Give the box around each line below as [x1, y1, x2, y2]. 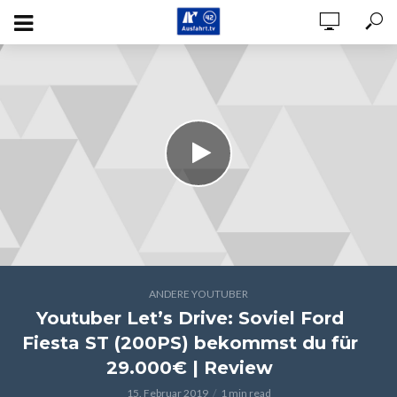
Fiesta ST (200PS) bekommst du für [21, 332, 358, 354]
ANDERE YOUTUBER [149, 287, 248, 300]
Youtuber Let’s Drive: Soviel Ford [35, 307, 344, 329]
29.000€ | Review [106, 357, 273, 378]
